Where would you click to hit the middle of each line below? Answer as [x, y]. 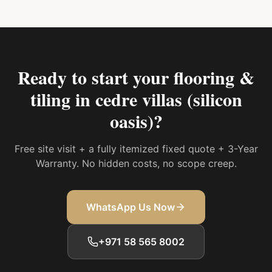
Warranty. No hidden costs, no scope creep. [136, 163]
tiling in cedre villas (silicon [136, 99]
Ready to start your [96, 77]
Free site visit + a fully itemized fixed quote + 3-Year [136, 149]
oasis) [131, 121]
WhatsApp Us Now [131, 207]
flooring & [214, 77]
